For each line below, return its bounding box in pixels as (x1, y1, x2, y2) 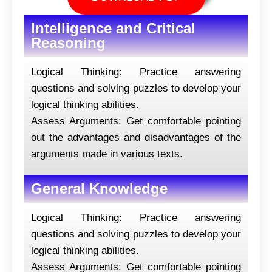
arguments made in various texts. (31, 148, 183, 160)
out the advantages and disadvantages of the (31, 131, 241, 143)
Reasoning (31, 34, 106, 51)
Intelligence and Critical (31, 19, 195, 36)
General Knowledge (31, 180, 168, 197)
